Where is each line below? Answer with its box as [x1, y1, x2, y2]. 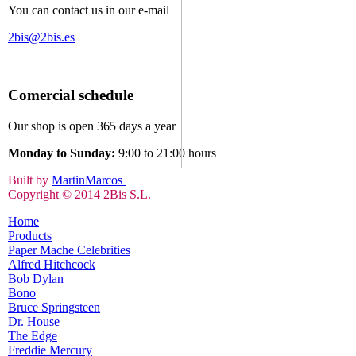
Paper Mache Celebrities [8, 242, 130, 257]
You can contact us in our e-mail [8, 3, 169, 17]
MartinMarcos [52, 172, 126, 187]
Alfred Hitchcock [8, 257, 95, 271]
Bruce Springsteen [8, 300, 100, 314]
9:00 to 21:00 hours [118, 145, 216, 160]
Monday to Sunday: [8, 145, 118, 160]
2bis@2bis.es [8, 30, 75, 44]
